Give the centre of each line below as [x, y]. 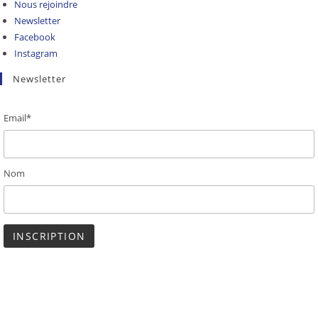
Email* [18, 117]
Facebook [35, 37]
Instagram [36, 53]
